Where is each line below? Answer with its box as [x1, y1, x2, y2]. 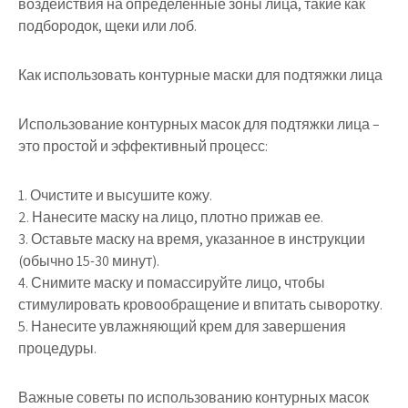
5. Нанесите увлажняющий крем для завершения [18, 317, 346, 336]
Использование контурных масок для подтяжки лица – [18, 115, 380, 134]
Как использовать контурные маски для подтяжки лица [18, 66, 382, 85]
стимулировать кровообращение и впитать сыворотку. [18, 295, 382, 314]
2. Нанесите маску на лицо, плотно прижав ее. [18, 208, 323, 227]
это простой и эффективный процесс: [18, 137, 268, 156]
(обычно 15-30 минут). [18, 251, 159, 270]
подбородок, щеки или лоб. [18, 16, 197, 36]
